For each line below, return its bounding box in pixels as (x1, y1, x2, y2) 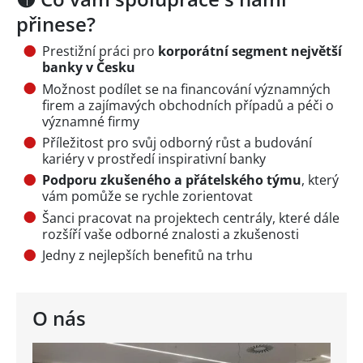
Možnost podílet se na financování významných (42, 79, 331, 98)
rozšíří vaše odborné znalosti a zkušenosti (42, 224, 299, 243)
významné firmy (42, 112, 139, 130)
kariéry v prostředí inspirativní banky (42, 150, 266, 169)
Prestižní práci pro (42, 42, 158, 61)
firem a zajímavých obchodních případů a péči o (42, 96, 334, 114)
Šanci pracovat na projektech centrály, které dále (42, 208, 340, 227)
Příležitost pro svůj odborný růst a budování (42, 134, 312, 152)
